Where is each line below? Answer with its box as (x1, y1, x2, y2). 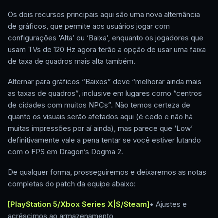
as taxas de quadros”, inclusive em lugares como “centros (8, 89, 202, 98)
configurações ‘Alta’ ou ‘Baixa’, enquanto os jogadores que (8, 33, 203, 43)
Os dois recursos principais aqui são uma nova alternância (8, 10, 200, 19)
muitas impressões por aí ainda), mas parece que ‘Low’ (8, 124, 193, 133)
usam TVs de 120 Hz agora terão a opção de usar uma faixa (8, 45, 206, 54)
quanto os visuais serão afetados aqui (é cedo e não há (8, 112, 193, 122)
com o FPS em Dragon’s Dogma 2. (8, 147, 123, 157)
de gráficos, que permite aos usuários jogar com (8, 21, 170, 31)
